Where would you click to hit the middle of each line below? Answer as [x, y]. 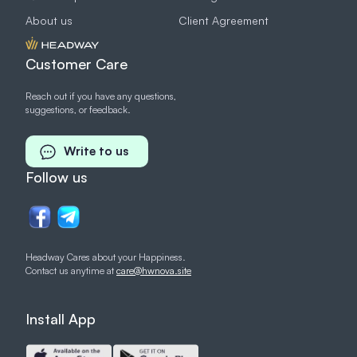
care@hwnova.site [154, 271]
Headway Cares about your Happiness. [106, 257]
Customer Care [76, 64]
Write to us [96, 151]
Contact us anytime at [71, 271]
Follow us [57, 177]
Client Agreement [224, 21]
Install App [61, 319]
